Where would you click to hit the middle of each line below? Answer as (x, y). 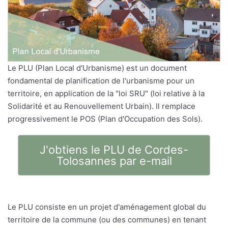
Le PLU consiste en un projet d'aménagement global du (107, 207)
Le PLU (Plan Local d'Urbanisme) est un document (97, 68)
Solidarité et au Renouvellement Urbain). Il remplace (102, 106)
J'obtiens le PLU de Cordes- (114, 149)
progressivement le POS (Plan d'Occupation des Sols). (105, 119)
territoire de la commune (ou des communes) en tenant (107, 219)
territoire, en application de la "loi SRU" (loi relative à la (106, 93)
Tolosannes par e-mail (114, 161)
